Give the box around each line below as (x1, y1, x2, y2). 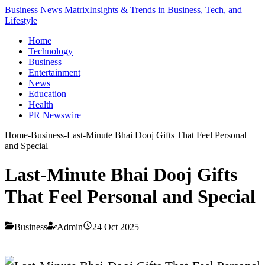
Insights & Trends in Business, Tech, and (89, 5, 242, 15)
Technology (28, 46, 73, 56)
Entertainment (28, 67, 80, 77)
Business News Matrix (5, 5, 89, 15)
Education (28, 89, 66, 99)
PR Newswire (28, 110, 81, 120)
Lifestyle (5, 15, 37, 25)
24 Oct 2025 (92, 221, 139, 232)
